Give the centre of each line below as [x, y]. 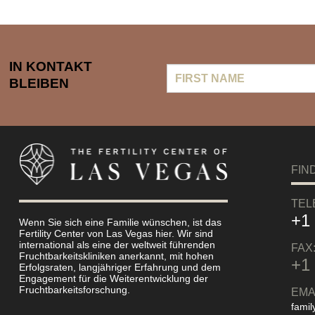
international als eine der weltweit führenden [117, 244]
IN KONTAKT [51, 66]
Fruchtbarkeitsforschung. [74, 289]
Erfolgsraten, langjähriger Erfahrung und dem [120, 267]
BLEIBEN [39, 83]
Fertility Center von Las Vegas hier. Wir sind [116, 233]
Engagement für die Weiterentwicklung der [113, 278]
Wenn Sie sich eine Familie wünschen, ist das [120, 222]
